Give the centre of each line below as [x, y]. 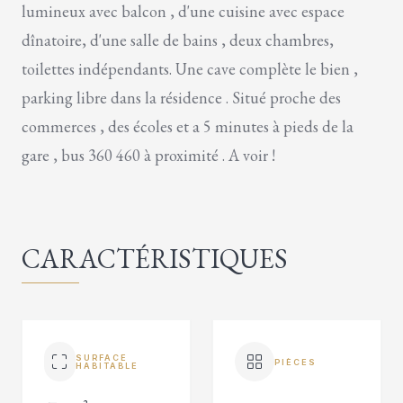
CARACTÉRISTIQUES [155, 259]
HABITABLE [107, 366]
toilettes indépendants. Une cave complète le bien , [190, 69]
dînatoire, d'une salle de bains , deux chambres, [178, 40]
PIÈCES [296, 362]
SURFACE [101, 358]
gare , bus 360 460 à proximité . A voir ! [148, 155]
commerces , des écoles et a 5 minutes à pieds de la [188, 126]
